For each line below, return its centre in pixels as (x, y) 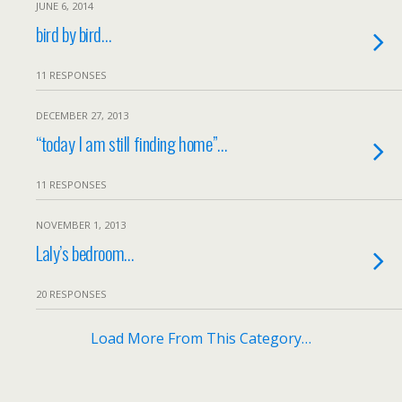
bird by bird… (74, 34)
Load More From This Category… (201, 338)
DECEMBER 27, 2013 (82, 115)
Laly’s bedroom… (85, 253)
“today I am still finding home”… (131, 143)
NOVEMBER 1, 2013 (81, 225)
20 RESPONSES (71, 294)
